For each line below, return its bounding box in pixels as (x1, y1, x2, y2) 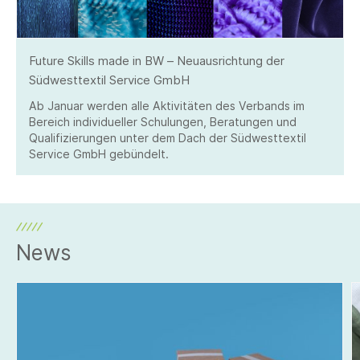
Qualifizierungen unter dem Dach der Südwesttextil (29, 131, 306, 145)
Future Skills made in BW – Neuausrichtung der (29, 53, 284, 68)
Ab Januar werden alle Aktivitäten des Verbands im (29, 99, 305, 112)
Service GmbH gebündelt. (29, 147, 169, 161)
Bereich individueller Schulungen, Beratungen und (29, 115, 297, 129)
